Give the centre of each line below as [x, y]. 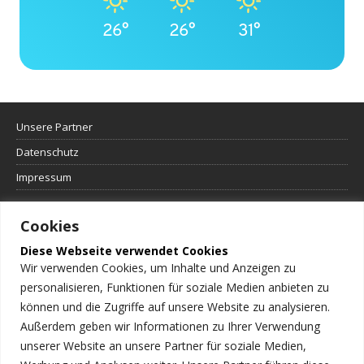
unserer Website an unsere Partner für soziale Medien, [163, 345]
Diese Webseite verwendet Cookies [124, 250]
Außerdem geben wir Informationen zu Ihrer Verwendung [170, 326]
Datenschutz [48, 152]
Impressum [44, 178]
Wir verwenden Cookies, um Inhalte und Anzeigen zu [158, 267]
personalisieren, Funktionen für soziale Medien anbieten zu [175, 287]
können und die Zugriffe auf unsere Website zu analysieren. [175, 306]
